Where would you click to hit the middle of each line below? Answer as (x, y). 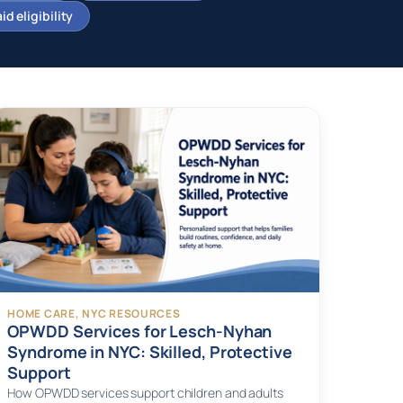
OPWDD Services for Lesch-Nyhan (140, 331)
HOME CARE (41, 314)
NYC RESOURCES (131, 314)
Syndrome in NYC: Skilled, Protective (150, 352)
